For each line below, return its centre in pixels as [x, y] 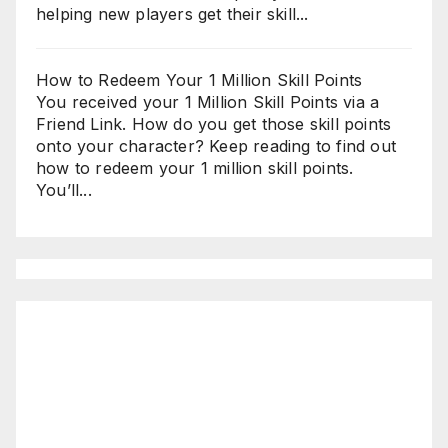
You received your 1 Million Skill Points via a [208, 102]
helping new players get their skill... [172, 14]
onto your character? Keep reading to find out [216, 146]
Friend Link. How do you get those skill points [214, 124]
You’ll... [64, 190]
